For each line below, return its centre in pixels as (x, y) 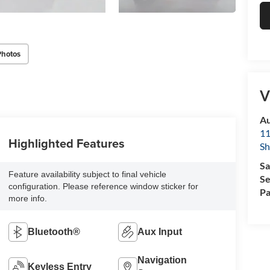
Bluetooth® (54, 232)
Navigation (162, 260)
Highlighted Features (66, 143)
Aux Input (160, 232)
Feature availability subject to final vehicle (87, 174)
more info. (27, 199)
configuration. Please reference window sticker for (103, 187)
